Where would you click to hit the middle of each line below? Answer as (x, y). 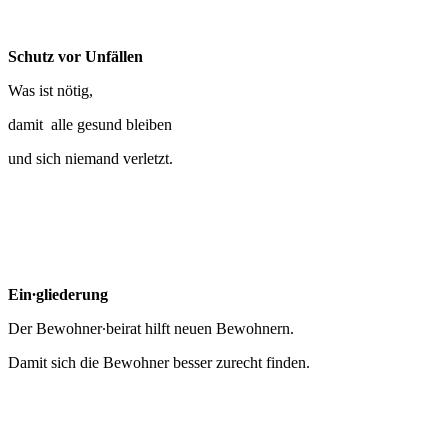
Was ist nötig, (50, 91)
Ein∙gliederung (58, 295)
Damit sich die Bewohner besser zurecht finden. (159, 363)
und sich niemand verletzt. (90, 159)
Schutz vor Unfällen (77, 57)
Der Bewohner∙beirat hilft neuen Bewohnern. (151, 329)
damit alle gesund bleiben (90, 125)
